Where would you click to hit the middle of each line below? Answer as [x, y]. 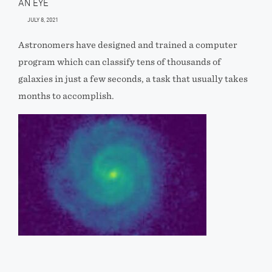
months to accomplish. [66, 96]
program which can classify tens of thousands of [120, 62]
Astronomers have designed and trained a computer [128, 45]
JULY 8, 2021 [43, 19]
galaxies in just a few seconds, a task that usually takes [133, 79]
